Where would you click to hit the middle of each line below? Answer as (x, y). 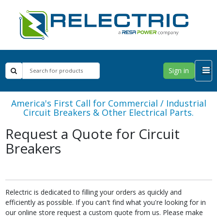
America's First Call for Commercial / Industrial (108, 103)
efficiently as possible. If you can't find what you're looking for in (105, 202)
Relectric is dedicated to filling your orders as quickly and (93, 192)
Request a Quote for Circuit (92, 133)
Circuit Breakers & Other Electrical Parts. (108, 112)
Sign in (179, 71)
